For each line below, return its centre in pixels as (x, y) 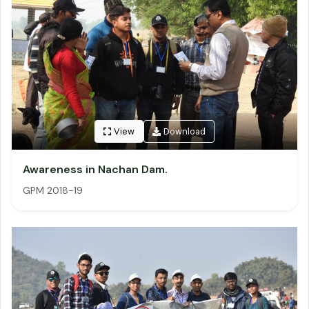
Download (185, 132)
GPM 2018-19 (53, 190)
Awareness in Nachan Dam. (95, 169)
